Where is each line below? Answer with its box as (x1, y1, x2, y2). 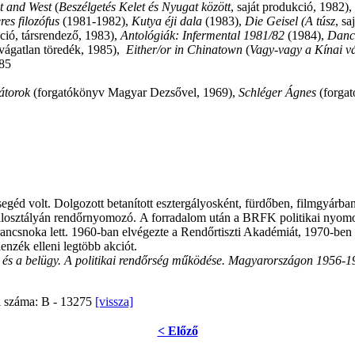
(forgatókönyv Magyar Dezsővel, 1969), (33, 86, 239, 100)
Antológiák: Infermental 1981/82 (120, 29, 284, 43)
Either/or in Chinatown (126, 43, 242, 57)
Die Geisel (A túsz (245, 14, 335, 29)
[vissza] (95, 295, 133, 309)
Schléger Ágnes (239, 86, 316, 100)
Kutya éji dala (132, 14, 202, 29)
